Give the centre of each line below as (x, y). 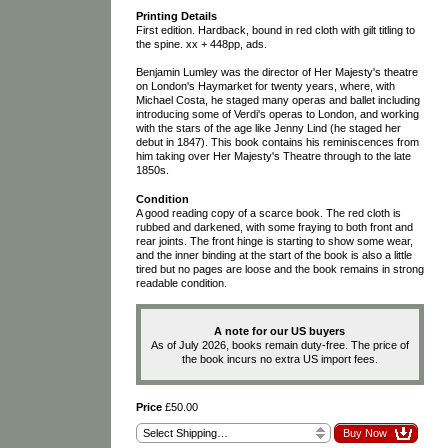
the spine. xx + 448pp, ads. (201, 43)
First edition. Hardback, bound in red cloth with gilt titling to (275, 29)
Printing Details (176, 15)
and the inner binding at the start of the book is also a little (273, 254)
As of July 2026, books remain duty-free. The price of (279, 344)
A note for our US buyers (280, 330)
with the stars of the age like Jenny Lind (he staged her (268, 128)
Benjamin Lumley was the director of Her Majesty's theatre (276, 72)
